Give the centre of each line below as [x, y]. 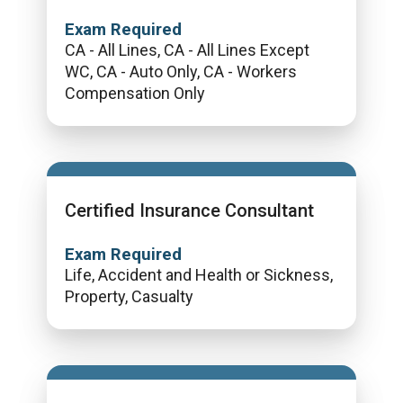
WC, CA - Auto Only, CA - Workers [181, 72]
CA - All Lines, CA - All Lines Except [187, 50]
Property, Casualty [129, 296]
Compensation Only [135, 93]
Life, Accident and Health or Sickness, [199, 275]
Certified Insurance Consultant [189, 210]
